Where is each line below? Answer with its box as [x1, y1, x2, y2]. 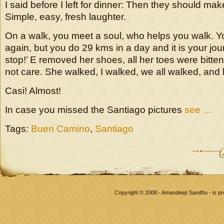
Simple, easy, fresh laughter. [5, 11, 126, 22]
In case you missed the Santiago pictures [5, 104, 184, 115]
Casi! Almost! [5, 85, 61, 96]
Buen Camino [31, 123, 90, 134]
